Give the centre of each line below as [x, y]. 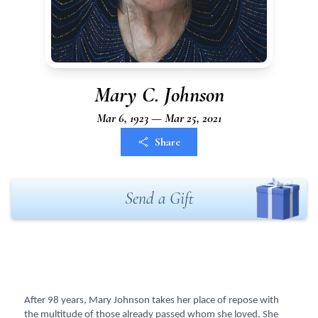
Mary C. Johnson [159, 95]
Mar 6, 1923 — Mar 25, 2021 [159, 118]
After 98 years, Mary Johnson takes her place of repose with [152, 301]
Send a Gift [159, 198]
